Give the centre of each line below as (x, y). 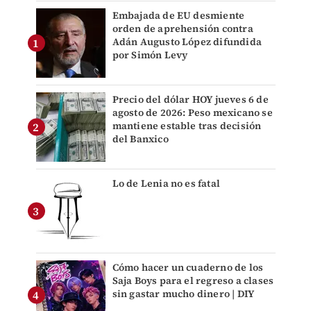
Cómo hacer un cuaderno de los (188, 268)
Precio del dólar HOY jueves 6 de (190, 100)
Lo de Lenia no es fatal (166, 184)
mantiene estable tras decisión (187, 126)
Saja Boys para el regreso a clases (193, 281)
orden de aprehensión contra (183, 29)
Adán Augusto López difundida (187, 42)
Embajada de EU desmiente (178, 16)
